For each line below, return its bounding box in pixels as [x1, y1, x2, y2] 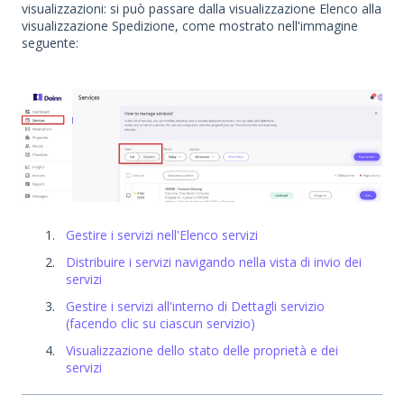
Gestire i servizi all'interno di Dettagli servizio [66, 298, 325, 316]
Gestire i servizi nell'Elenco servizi [66, 225, 258, 243]
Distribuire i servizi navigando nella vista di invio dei [66, 252, 362, 271]
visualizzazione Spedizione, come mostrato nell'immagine [22, 17, 358, 35]
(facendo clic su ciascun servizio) [66, 315, 255, 333]
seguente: [22, 34, 78, 52]
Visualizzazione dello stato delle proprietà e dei [66, 342, 338, 360]
